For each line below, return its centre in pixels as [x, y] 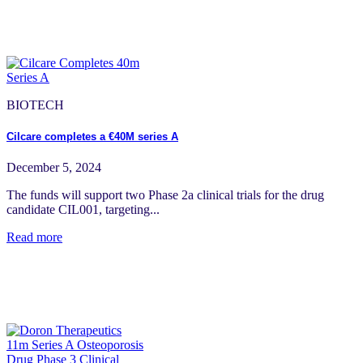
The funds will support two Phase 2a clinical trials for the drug [165, 195]
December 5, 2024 [54, 168]
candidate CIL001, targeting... [83, 210]
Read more [34, 237]
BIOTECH [35, 105]
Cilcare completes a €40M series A [92, 137]
